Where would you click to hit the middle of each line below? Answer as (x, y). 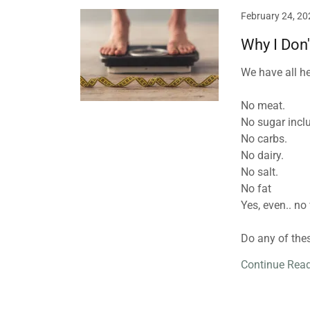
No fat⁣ (256, 189)
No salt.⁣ (259, 172)
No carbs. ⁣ (265, 139)
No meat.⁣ (263, 106)
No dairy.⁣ (262, 155)
